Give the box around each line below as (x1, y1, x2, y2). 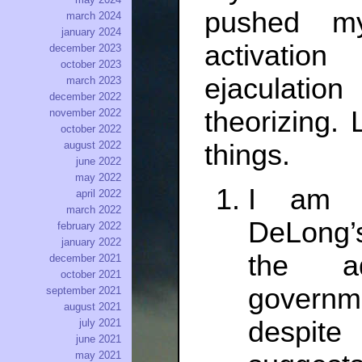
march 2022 (66, 204, 121, 217)
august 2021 (64, 301, 121, 314)
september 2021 (46, 284, 121, 297)
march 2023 (66, 74, 121, 87)
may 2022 (75, 171, 121, 184)
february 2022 (57, 220, 121, 233)
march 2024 (66, 10, 121, 23)
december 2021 (49, 252, 121, 265)
